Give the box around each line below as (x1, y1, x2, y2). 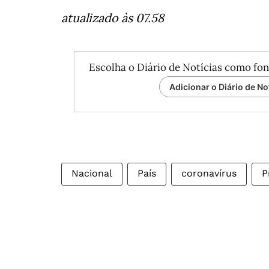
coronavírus (181, 168, 237, 179)
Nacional (71, 168, 112, 179)
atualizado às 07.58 (61, 10, 164, 25)
